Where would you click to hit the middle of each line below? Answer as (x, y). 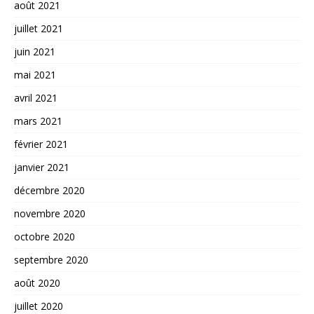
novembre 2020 (50, 214)
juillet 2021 (39, 29)
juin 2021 (35, 52)
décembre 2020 (49, 191)
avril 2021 (36, 98)
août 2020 (37, 283)
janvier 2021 (42, 168)
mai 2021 (35, 75)
